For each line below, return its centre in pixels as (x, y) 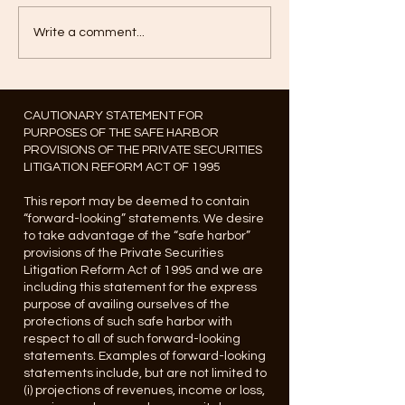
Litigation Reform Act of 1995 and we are (143, 271)
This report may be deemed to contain (137, 202)
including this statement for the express (140, 288)
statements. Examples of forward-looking (145, 357)
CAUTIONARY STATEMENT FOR (113, 116)
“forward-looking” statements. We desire (144, 219)
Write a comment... (89, 32)
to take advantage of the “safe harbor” (137, 236)
